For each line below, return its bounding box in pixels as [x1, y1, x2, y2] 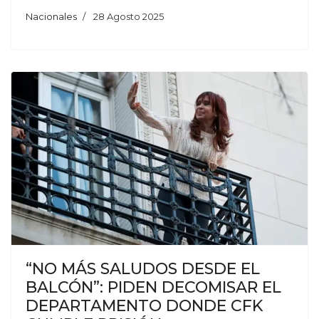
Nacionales [26, 10, 77, 22]
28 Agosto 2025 [93, 10, 164, 22]
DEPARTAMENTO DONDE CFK [26, 296, 263, 316]
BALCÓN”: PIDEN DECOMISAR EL [26, 278, 281, 298]
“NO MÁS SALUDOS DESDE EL [26, 259, 260, 279]
